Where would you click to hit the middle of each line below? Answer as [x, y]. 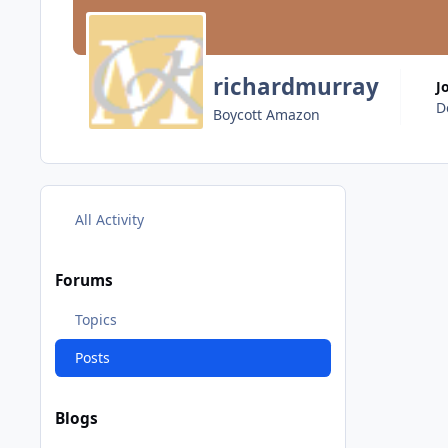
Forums [84, 280]
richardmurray [295, 86]
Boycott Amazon [266, 114]
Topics [95, 320]
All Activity [109, 219]
